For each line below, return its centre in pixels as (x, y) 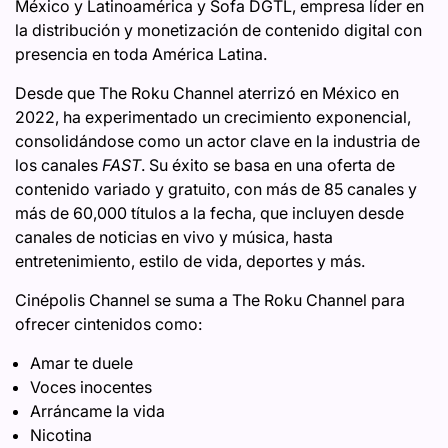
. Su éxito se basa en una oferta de (268, 165)
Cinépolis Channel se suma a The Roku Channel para (210, 300)
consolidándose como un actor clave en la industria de (217, 141)
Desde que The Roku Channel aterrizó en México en (207, 93)
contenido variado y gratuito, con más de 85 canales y (216, 189)
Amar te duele (81, 363)
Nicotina (61, 435)
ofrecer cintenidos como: (108, 324)
